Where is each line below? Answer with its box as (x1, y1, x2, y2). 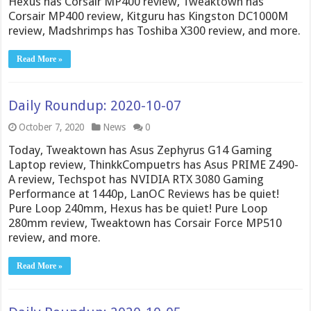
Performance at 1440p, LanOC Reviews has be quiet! (8, 186, 280, 201)
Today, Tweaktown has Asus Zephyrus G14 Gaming (8, 142, 273, 157)
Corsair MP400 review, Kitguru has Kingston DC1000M (8, 8, 289, 23)
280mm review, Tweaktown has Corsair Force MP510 (8, 215, 283, 230)
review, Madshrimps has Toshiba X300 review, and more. (8, 23, 301, 37)
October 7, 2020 (19, 121, 85, 133)
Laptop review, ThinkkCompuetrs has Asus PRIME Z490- (8, 157, 299, 171)
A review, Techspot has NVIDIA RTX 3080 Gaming (8, 171, 264, 186)
